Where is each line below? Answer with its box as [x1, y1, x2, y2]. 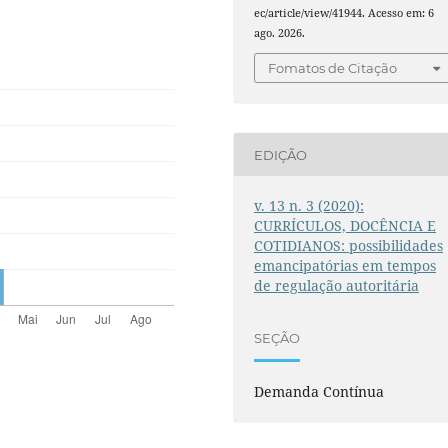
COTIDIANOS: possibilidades [254, 236, 444, 256]
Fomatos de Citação [268, 60, 398, 77]
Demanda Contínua [254, 382, 385, 402]
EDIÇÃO [254, 146, 308, 163]
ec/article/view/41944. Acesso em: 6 [254, 5, 435, 20]
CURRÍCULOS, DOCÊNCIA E [254, 216, 437, 236]
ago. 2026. [254, 25, 306, 40]
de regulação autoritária [254, 276, 420, 296]
